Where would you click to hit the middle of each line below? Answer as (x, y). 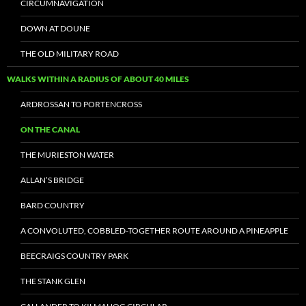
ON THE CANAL (50, 129)
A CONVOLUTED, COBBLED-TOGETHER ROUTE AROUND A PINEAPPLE (154, 231)
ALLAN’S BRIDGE (52, 180)
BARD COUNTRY (53, 205)
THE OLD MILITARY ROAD (70, 54)
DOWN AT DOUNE (55, 28)
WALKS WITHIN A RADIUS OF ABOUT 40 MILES (98, 79)
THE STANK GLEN (53, 281)
